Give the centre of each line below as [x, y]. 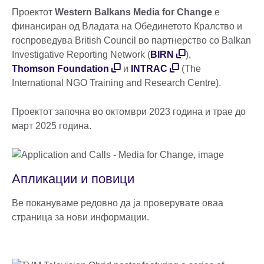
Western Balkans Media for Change [133, 12]
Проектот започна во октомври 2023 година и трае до [129, 111]
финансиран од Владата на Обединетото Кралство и [127, 26]
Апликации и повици [73, 179]
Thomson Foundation [60, 68]
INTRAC [149, 68]
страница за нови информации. [80, 217]
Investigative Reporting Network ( [81, 54]
